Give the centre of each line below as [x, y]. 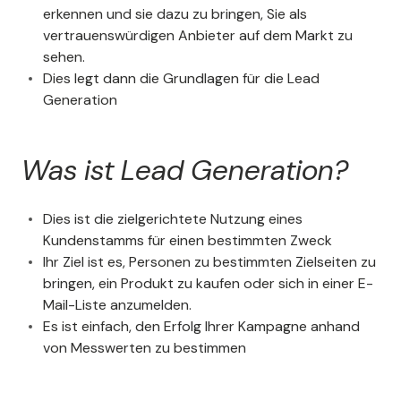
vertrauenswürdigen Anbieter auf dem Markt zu [198, 36]
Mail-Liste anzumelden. [117, 305]
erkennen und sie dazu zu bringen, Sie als [175, 14]
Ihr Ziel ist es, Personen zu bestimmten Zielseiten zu [209, 262]
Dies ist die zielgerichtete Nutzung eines [173, 219]
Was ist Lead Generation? [185, 171]
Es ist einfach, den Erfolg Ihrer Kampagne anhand [201, 327]
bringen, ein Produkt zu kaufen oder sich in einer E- [208, 284]
